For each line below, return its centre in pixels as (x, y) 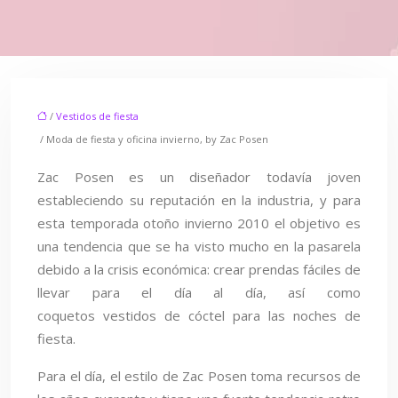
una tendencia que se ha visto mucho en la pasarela (199, 246)
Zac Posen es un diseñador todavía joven (199, 177)
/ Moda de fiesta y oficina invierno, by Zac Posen (153, 139)
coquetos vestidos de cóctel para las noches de (199, 315)
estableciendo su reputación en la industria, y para (199, 200)
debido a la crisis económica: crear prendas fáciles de (199, 269)
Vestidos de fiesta (97, 116)
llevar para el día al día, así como (199, 292)
